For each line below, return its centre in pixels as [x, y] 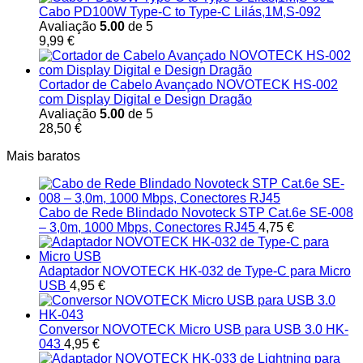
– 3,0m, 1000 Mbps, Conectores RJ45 [147, 228]
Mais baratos [43, 156]
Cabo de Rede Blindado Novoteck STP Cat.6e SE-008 [196, 213]
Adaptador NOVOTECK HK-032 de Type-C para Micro [195, 271]
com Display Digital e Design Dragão [145, 100]
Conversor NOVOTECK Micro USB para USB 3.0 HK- [194, 330]
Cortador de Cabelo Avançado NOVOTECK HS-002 [188, 85]
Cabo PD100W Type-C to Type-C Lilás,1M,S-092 [180, 12]
